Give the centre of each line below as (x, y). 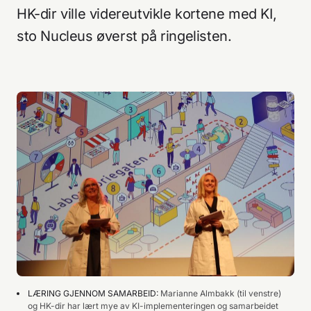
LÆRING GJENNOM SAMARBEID (92, 294)
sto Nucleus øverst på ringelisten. (124, 36)
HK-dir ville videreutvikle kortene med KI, (147, 14)
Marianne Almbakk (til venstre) (221, 294)
